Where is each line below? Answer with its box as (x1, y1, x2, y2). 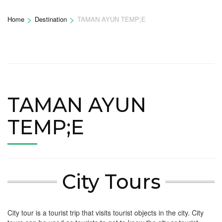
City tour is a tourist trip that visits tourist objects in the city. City (7, 208, 204, 218)
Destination (35, 14, 67, 24)
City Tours (61, 169, 161, 194)
